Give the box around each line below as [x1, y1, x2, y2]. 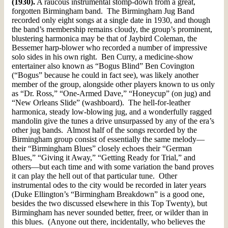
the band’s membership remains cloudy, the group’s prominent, [12, 24, 212, 34]
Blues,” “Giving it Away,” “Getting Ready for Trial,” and [12, 153, 195, 162]
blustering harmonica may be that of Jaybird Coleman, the [12, 34, 197, 43]
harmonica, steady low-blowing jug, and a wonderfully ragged [12, 107, 212, 116]
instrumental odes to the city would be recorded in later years [12, 180, 206, 189]
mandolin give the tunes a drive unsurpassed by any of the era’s [12, 116, 214, 125]
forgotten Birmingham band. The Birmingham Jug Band [12, 6, 194, 15]
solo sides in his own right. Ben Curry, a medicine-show [12, 52, 193, 61]
